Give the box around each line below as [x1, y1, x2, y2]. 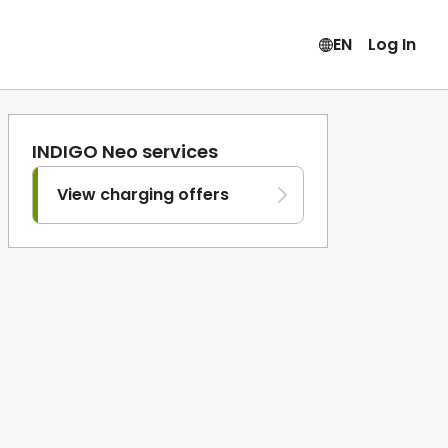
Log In [367, 32, 416, 56]
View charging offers [57, 183, 229, 206]
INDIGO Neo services [32, 139, 218, 164]
